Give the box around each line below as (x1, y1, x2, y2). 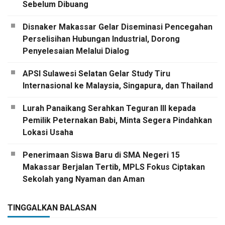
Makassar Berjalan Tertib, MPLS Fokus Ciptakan (23, 162, 205, 172)
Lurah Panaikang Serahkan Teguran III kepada (23, 103, 196, 113)
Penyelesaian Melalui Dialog (23, 46, 129, 56)
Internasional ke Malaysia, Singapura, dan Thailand (23, 80, 213, 90)
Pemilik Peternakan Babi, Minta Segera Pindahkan (23, 115, 212, 125)
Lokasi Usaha (23, 127, 73, 137)
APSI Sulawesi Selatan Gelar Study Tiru (23, 68, 170, 78)
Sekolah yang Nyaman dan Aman (23, 174, 145, 184)
